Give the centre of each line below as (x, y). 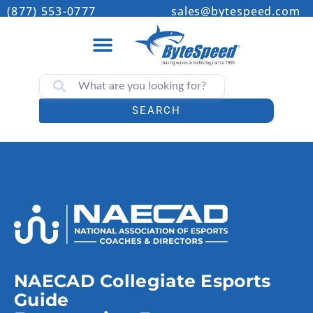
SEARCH (156, 110)
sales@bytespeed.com (235, 11)
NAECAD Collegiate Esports (143, 281)
